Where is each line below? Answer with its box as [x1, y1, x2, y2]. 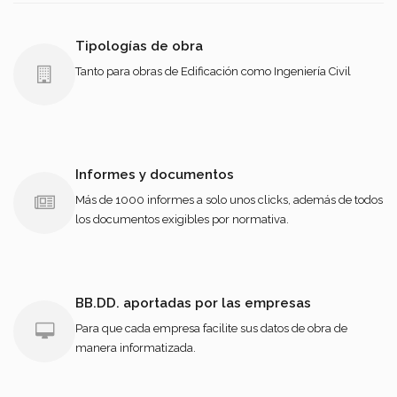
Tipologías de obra [75, 37, 203, 54]
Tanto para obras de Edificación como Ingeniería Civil [75, 64, 351, 78]
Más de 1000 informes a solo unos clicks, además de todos [75, 192, 383, 206]
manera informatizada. [75, 340, 196, 354]
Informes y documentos [75, 166, 234, 183]
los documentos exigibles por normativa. [75, 212, 289, 226]
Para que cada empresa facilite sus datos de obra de [75, 321, 347, 335]
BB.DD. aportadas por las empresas [75, 294, 311, 311]
